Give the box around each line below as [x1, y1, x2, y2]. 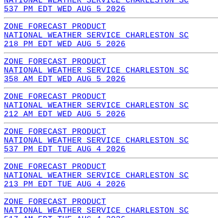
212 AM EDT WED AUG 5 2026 [4, 109, 126, 119]
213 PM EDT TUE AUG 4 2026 [4, 180, 126, 189]
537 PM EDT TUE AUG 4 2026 [4, 145, 126, 154]
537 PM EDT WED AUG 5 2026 [4, 4, 126, 14]
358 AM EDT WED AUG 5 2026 [4, 74, 126, 84]
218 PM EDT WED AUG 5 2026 [4, 39, 126, 49]
